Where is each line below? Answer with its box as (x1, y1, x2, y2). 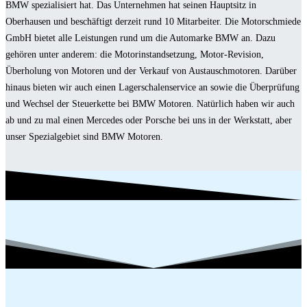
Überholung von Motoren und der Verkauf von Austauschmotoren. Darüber (5, 64, 297, 76)
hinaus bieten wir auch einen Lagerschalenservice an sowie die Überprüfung (5, 81, 299, 93)
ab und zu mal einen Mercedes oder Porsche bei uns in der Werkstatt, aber (5, 114, 292, 125)
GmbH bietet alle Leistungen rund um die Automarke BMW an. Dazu (5, 32, 275, 43)
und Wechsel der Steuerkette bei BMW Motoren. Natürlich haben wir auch (5, 97, 295, 109)
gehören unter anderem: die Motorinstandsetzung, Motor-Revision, (5, 48, 264, 60)
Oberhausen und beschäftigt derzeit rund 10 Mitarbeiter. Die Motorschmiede (5, 15, 301, 27)
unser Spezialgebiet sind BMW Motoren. (5, 130, 163, 142)
